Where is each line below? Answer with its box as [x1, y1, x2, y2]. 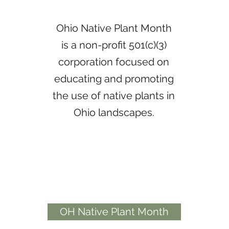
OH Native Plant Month [59, 205, 169, 218]
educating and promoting [54, 73, 174, 85]
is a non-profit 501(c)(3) [61, 39, 167, 51]
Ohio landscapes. [73, 106, 154, 119]
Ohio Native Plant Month [56, 22, 172, 34]
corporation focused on [58, 56, 170, 68]
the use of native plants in [53, 89, 175, 102]
